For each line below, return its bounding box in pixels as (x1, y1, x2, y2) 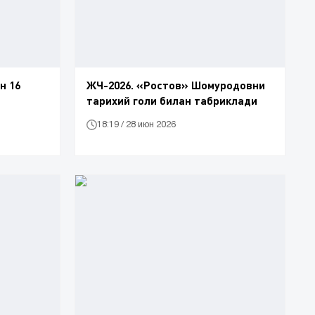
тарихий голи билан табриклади (86, 94, 257, 108)
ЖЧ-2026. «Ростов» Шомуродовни (86, 78, 265, 92)
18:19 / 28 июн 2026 (97, 120, 176, 129)
